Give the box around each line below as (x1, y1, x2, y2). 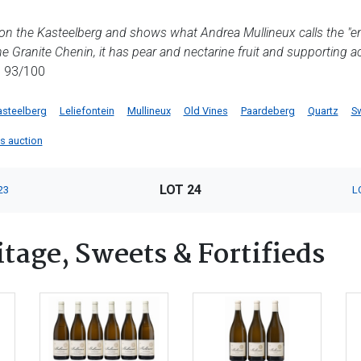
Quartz (307, 105, 338, 117)
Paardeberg (240, 105, 295, 117)
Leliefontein (59, 105, 114, 117)
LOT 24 (159, 182, 201, 197)
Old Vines (183, 105, 228, 117)
